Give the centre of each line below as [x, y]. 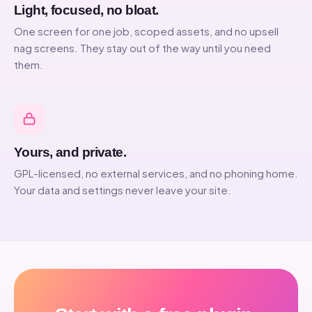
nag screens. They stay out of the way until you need [142, 48]
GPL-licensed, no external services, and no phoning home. [156, 173]
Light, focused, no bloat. [86, 10]
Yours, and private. [70, 152]
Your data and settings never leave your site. [123, 190]
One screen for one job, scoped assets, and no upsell [146, 31]
